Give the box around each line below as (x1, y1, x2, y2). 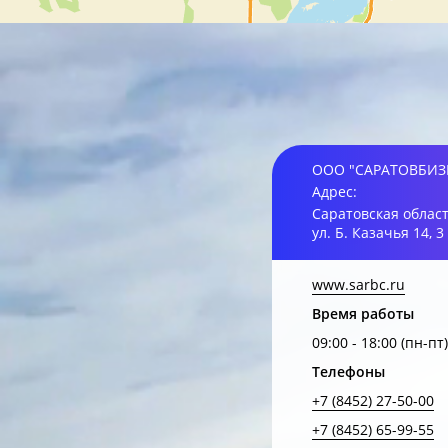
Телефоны (312, 362, 385, 381)
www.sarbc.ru (312, 275, 405, 294)
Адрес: (312, 182, 357, 201)
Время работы (312, 304, 414, 323)
